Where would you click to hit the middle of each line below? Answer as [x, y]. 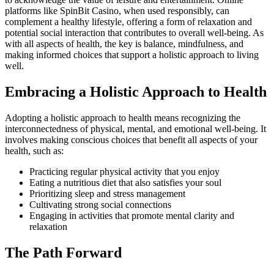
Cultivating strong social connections [100, 204]
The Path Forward [63, 252]
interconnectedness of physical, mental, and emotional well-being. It [135, 128]
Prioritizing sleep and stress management [107, 193]
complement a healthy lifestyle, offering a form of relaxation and [128, 22]
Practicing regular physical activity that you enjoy [124, 171]
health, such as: [34, 150]
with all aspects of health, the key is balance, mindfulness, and [124, 44]
